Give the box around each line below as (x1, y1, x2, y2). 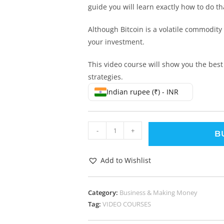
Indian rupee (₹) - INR (106, 87, 178, 96)
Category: (88, 188, 119, 197)
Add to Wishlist (100, 155, 151, 165)
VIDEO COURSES (102, 199, 151, 208)
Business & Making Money (119, 188, 197, 197)
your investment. (88, 37, 144, 46)
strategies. (88, 72, 123, 81)
